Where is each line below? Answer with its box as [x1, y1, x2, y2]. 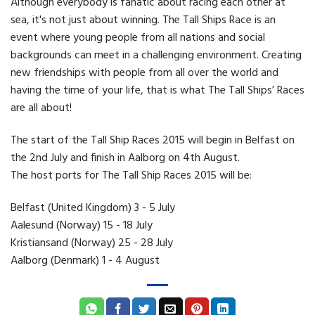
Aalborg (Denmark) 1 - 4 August [11, 251, 160, 270]
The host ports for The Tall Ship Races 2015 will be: [11, 166, 252, 185]
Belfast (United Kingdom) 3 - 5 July [11, 198, 175, 217]
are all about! [11, 98, 72, 117]
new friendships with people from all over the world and [11, 63, 278, 82]
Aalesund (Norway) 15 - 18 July [11, 216, 153, 235]
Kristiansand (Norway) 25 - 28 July [11, 233, 173, 252]
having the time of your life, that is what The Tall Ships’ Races [11, 81, 304, 100]
